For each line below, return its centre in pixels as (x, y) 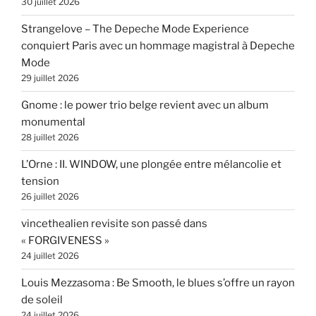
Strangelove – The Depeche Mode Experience (135, 29)
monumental (53, 122)
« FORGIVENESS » (65, 241)
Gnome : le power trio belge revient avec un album (145, 105)
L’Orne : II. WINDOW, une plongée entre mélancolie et (151, 165)
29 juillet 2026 (50, 78)
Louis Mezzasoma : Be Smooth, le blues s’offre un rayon (158, 283)
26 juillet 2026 (50, 197)
